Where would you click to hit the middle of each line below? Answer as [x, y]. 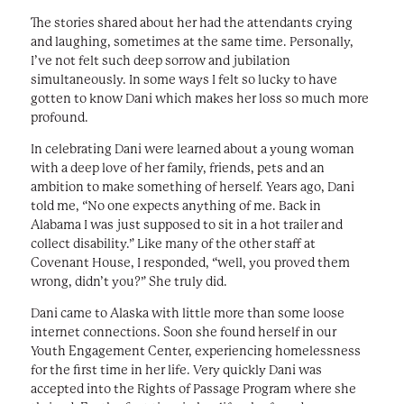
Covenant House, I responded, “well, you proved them [190, 262]
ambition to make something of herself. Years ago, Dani [192, 186]
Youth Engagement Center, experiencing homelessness [195, 350]
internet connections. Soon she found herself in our [183, 331]
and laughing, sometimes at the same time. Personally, [192, 41]
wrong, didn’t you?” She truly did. [129, 281]
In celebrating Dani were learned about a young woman [192, 148]
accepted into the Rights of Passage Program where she [193, 388]
